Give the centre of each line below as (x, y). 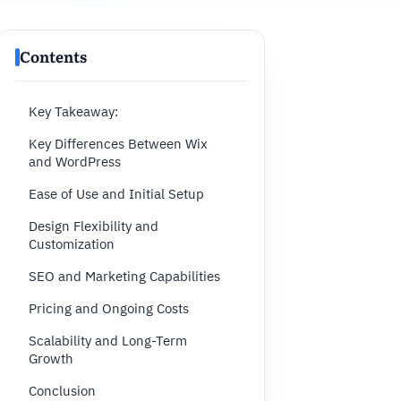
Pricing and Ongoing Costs (109, 308)
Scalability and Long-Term (108, 341)
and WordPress (75, 162)
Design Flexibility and (94, 226)
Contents (53, 57)
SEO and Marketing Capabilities (124, 276)
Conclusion (62, 391)
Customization (72, 244)
